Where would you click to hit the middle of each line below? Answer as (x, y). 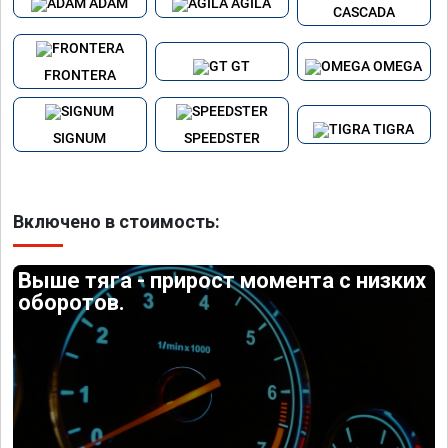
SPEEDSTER (221, 137)
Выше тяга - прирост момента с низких (222, 281)
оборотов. (72, 303)
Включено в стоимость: (116, 222)
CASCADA (363, 11)
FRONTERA (79, 74)
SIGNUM (80, 137)
